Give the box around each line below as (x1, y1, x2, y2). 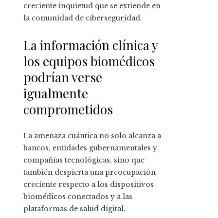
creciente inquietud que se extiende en (23, 1, 161, 11)
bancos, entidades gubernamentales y (23, 144, 157, 153)
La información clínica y (23, 36, 158, 54)
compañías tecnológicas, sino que (23, 156, 145, 165)
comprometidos (23, 101, 113, 118)
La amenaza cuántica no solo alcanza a (23, 131, 161, 141)
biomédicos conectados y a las (23, 192, 132, 201)
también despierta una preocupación (23, 168, 156, 177)
